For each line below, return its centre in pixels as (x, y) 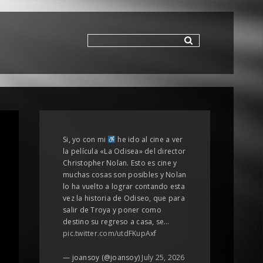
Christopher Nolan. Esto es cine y (120, 163)
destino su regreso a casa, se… (116, 222)
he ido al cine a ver (149, 139)
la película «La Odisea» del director (124, 151)
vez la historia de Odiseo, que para (124, 198)
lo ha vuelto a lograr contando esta (124, 186)
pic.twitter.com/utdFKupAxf (110, 233)
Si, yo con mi (85, 139)
